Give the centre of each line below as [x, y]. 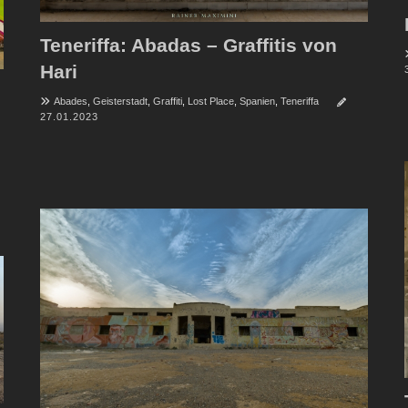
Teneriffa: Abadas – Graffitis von [188, 46]
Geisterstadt [120, 102]
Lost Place [210, 102]
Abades [70, 102]
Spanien [257, 102]
